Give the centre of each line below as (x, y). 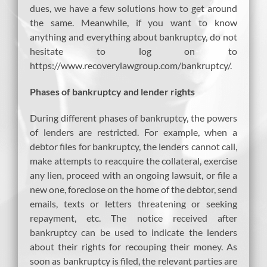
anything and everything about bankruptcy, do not (133, 36)
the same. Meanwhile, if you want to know (133, 22)
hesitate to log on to (133, 51)
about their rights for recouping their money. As (133, 246)
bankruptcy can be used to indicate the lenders (133, 232)
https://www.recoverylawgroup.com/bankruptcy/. (131, 65)
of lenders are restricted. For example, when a (133, 132)
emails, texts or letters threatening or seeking (133, 203)
